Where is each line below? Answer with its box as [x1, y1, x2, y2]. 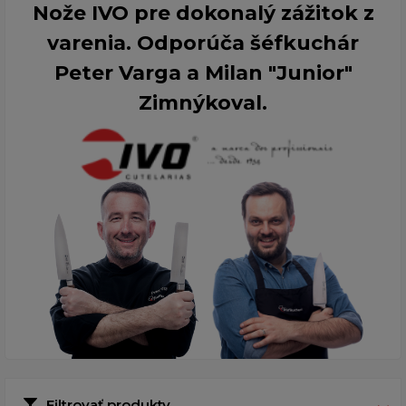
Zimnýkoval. [139, 90, 267, 115]
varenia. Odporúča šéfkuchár [47, 30, 359, 55]
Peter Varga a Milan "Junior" [53, 60, 353, 85]
